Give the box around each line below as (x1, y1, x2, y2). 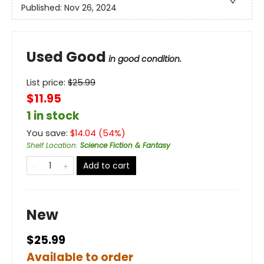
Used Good (27, 47, 106, 67)
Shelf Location (27, 140, 76, 150)
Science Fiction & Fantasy (80, 140, 170, 150)
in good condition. (108, 52, 181, 65)
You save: (27, 127, 70, 139)
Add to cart (83, 159, 130, 171)
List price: (27, 76, 68, 88)
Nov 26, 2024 (64, 2, 117, 14)
